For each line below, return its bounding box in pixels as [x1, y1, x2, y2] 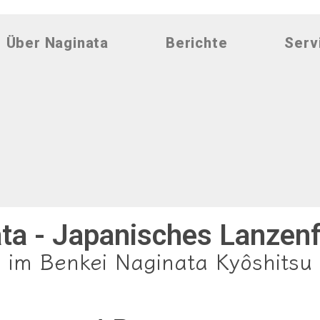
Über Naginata [6, 34, 109, 51]
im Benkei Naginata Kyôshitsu [8, 245, 312, 276]
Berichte [165, 34, 228, 51]
